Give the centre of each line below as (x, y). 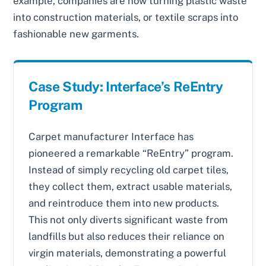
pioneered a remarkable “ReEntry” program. (131, 153)
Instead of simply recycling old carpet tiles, (129, 170)
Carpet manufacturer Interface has (111, 136)
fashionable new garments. (76, 34)
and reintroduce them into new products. (124, 203)
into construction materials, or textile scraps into (126, 18)
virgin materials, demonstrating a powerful (128, 253)
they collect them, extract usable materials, (131, 186)
